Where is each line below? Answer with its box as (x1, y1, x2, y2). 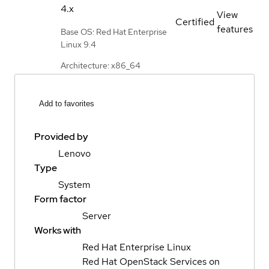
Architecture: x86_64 (61, 59, 141, 71)
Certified (175, 15, 214, 28)
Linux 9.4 (61, 38, 96, 50)
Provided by (34, 130, 88, 144)
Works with (34, 224, 81, 237)
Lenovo (58, 147, 91, 160)
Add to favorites (39, 99, 94, 109)
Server (82, 210, 111, 223)
